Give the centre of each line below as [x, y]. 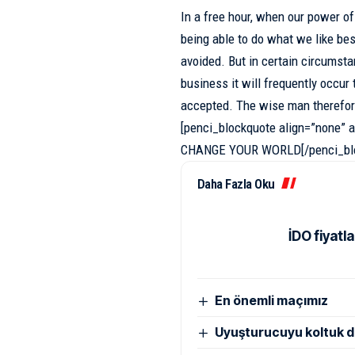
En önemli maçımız [272, 301]
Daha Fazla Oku [236, 184]
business [204, 84]
